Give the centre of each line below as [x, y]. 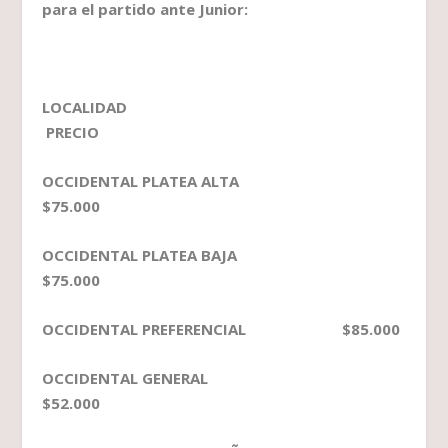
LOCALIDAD [205, 107]
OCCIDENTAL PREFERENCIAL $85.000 [221, 329]
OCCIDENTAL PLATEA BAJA [196, 255]
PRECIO [71, 132]
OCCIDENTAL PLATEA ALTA [197, 181]
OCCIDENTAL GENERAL [197, 378]
